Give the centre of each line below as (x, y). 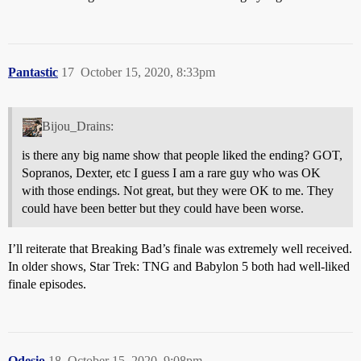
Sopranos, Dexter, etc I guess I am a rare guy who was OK (171, 172)
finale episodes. (47, 284)
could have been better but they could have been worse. (163, 208)
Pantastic (33, 72)
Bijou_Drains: (77, 126)
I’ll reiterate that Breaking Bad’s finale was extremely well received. (180, 248)
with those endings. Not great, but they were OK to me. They (178, 190)
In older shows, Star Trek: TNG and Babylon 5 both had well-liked (179, 266)
